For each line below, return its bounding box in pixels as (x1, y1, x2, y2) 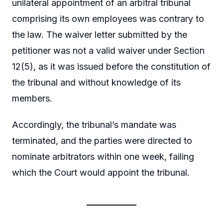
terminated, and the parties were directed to (12, 135, 192, 146)
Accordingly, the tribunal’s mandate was (12, 119, 176, 130)
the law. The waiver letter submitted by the (12, 29, 187, 40)
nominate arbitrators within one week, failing (12, 151, 194, 162)
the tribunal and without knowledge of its (12, 77, 181, 88)
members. (12, 93, 52, 104)
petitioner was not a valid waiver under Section (12, 45, 205, 56)
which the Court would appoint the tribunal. (12, 167, 190, 178)
